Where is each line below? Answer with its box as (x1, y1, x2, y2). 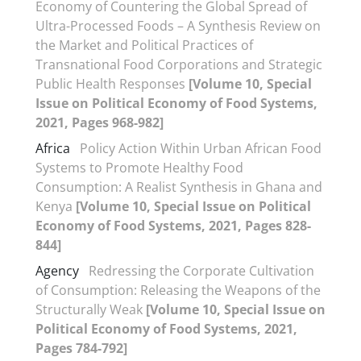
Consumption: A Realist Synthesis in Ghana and (35, 178, 322, 196)
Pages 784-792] (35, 339, 127, 357)
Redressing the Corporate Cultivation (89, 262, 314, 280)
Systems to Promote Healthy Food (35, 159, 243, 176)
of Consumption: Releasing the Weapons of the (35, 281, 321, 299)
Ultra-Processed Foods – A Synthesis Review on (35, 17, 321, 35)
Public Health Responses (35, 75, 189, 93)
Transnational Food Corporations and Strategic (35, 56, 322, 73)
